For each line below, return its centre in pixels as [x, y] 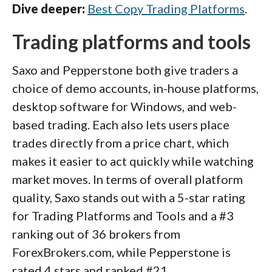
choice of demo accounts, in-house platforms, [135, 88]
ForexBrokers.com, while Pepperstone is [121, 252]
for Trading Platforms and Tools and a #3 [123, 216]
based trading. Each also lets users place [121, 124]
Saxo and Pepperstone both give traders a [125, 70]
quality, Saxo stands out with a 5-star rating [129, 197]
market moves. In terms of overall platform [127, 179]
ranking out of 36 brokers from [96, 234]
